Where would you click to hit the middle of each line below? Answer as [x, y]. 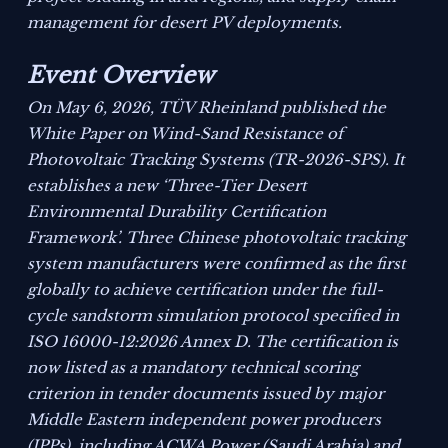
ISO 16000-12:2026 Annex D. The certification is [213, 342]
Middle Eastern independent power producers [204, 420]
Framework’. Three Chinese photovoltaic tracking [217, 238]
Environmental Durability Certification [177, 212]
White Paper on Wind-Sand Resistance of [185, 134]
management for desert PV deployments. [185, 23]
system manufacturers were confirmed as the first [217, 264]
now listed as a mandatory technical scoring [193, 368]
